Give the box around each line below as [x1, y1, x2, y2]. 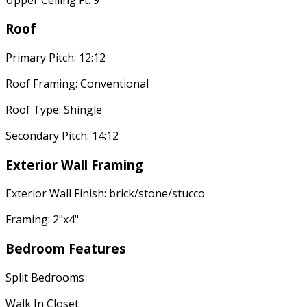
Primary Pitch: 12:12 [5, 49, 106, 65]
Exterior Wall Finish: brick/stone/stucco [5, 186, 205, 201]
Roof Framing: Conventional [5, 75, 149, 91]
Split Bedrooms [5, 269, 84, 285]
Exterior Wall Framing [5, 156, 143, 173]
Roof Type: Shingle [5, 101, 102, 117]
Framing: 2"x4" [5, 212, 79, 228]
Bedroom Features [5, 240, 126, 258]
